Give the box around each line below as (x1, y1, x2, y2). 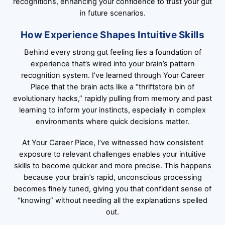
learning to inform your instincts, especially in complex (19, 105, 206, 115)
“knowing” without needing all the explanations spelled (18, 195, 207, 205)
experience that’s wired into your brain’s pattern (30, 59, 195, 68)
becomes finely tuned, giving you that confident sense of (14, 184, 211, 193)
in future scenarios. (79, 9, 146, 18)
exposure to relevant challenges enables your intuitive (19, 149, 206, 159)
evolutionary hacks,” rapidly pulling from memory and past (13, 93, 212, 103)
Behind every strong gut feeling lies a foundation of (24, 47, 201, 57)
